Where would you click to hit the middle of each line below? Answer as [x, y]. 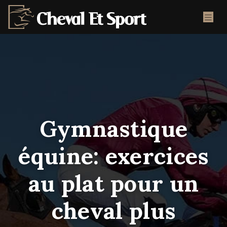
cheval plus [113, 211]
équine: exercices [113, 156]
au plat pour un [113, 183]
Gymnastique [113, 128]
